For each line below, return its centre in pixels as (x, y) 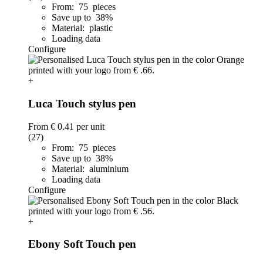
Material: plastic (82, 28)
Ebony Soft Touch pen (82, 244)
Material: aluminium (90, 168)
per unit (89, 126)
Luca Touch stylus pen (82, 103)
